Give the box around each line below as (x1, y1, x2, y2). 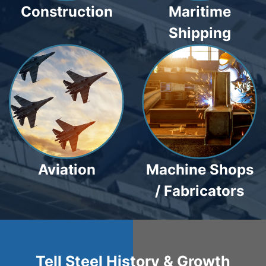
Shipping (168, 24, 231, 42)
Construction (20, 2, 113, 20)
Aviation (37, 161, 96, 179)
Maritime (168, 2, 231, 20)
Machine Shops (145, 161, 254, 179)
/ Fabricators (155, 182, 244, 200)
